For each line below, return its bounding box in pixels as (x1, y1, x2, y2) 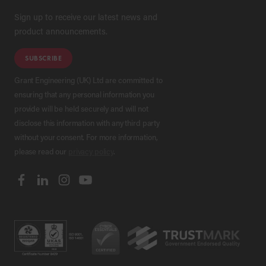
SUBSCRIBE (25, 53, 62, 62)
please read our (14, 145, 68, 156)
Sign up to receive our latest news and (14, 11, 157, 23)
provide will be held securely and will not (14, 103, 148, 113)
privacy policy (68, 145, 114, 156)
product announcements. (14, 25, 107, 37)
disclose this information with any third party (14, 117, 160, 128)
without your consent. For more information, (14, 131, 158, 142)
